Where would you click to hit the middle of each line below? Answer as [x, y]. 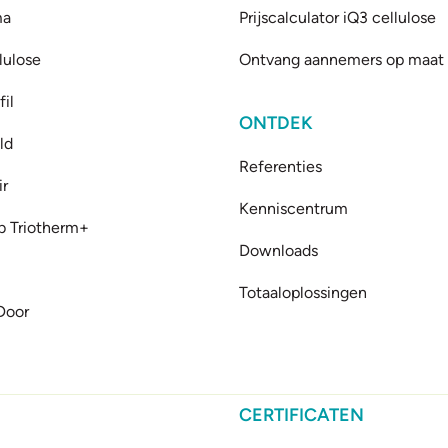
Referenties [280, 166]
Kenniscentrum [293, 208]
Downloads [278, 250]
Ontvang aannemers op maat [341, 59]
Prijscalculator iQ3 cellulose [337, 17]
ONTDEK [275, 123]
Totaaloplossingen [302, 292]
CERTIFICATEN [301, 415]
